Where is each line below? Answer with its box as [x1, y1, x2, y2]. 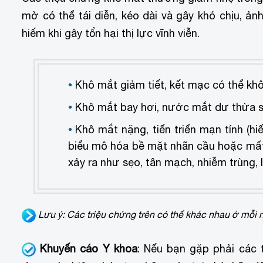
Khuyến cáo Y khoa [40, 242, 137, 255]
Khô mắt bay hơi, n [75, 100, 168, 113]
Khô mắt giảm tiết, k [75, 78, 175, 91]
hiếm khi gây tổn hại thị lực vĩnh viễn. [22, 27, 200, 40]
